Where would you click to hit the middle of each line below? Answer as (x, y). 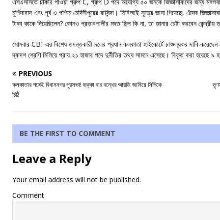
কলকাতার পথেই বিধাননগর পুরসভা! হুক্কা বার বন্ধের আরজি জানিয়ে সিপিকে (87, 84)
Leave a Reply (52, 158)
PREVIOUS (35, 73)
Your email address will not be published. (77, 179)
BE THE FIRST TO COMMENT (68, 133)
